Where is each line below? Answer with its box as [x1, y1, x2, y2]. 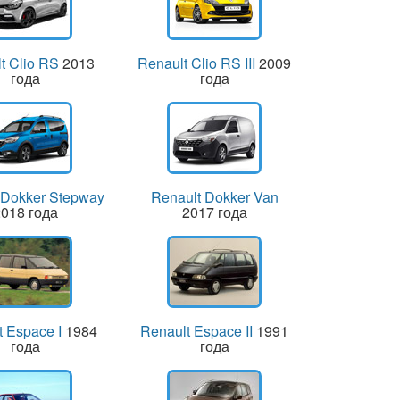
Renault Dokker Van [150, 186, 279, 207]
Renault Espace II [140, 320, 254, 341]
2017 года [181, 201, 247, 222]
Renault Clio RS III [137, 52, 256, 73]
